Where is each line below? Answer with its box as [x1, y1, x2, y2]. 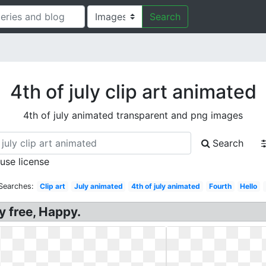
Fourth [208, 182, 232, 191]
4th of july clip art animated [9, 80, 256, 103]
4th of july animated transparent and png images [23, 109, 243, 121]
